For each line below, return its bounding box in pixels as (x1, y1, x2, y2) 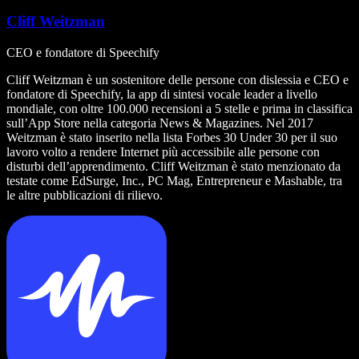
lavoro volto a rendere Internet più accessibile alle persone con (6, 144, 320, 159)
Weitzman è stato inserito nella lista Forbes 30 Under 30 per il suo (6, 130, 337, 144)
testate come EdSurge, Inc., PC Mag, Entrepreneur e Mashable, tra (6, 173, 342, 188)
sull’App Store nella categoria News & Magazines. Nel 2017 (6, 115, 313, 130)
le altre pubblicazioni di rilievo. (6, 188, 163, 202)
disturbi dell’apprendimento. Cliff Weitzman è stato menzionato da (6, 159, 341, 173)
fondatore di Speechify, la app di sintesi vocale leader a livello (6, 87, 317, 101)
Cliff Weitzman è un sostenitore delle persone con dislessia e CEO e (6, 72, 349, 87)
